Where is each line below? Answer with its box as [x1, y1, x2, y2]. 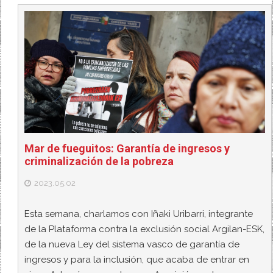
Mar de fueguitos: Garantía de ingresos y [24, 141, 230, 155]
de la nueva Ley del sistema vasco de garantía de [24, 239, 240, 250]
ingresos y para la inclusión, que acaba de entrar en [24, 254, 250, 266]
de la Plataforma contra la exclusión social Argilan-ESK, [24, 224, 265, 235]
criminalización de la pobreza [24, 154, 174, 168]
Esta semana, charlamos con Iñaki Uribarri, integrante [24, 208, 253, 220]
